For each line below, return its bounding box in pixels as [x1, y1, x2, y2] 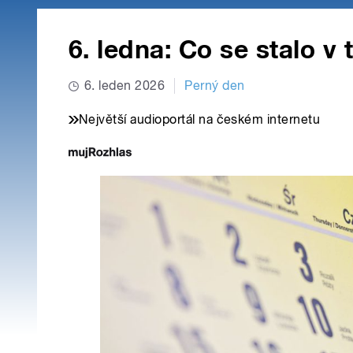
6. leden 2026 [84, 78, 165, 94]
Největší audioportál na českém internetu [79, 112, 321, 128]
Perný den [184, 78, 245, 94]
